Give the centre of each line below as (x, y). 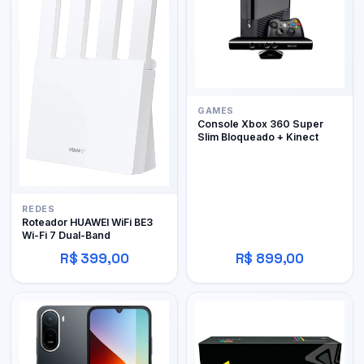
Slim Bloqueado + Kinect (258, 136)
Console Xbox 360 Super (260, 123)
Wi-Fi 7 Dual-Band (67, 235)
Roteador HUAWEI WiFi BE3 (88, 222)
